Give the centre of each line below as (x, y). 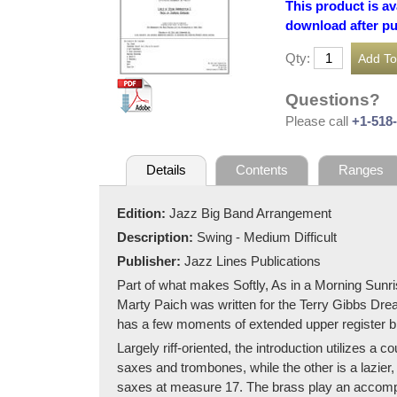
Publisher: (151, 261)
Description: (157, 237)
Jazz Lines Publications (253, 261)
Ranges (361, 170)
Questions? (333, 99)
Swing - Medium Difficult (267, 237)
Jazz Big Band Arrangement (250, 213)
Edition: (143, 213)
